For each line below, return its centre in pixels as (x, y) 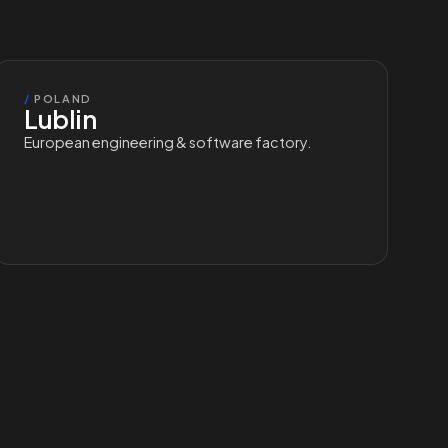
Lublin (60, 119)
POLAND (61, 98)
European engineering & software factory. (168, 142)
